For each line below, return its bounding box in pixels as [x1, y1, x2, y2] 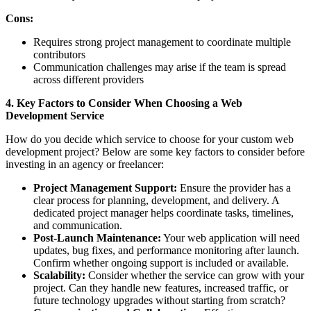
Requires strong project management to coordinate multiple [33, 36, 291, 49]
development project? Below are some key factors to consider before [6, 146, 305, 158]
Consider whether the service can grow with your [85, 269, 304, 282]
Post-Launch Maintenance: [33, 232, 161, 244]
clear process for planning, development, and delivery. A [33, 194, 279, 207]
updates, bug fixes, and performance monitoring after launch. [33, 244, 299, 257]
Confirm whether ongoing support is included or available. [33, 257, 289, 269]
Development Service [6, 110, 104, 122]
